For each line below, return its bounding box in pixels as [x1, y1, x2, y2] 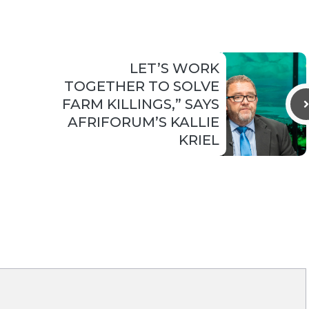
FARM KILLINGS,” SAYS [62, 96, 219, 113]
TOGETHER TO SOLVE [64, 78, 219, 95]
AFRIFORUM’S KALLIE [68, 114, 219, 131]
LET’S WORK [130, 60, 219, 77]
